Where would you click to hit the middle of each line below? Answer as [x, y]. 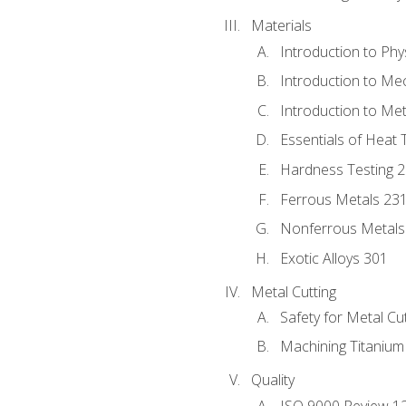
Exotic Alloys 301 [333, 258]
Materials [281, 26]
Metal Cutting [293, 291]
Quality [272, 380]
